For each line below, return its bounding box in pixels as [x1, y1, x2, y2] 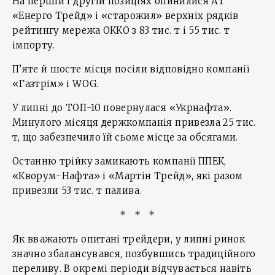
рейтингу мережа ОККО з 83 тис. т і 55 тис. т [12, 25, 230, 37]
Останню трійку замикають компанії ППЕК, [12, 155, 227, 168]
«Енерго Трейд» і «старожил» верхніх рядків [12, 10, 239, 22]
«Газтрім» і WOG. [12, 78, 99, 90]
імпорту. [12, 39, 55, 52]
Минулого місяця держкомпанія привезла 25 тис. [12, 117, 256, 129]
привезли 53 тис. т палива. [12, 185, 142, 197]
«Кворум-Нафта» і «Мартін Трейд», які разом [12, 170, 243, 182]
